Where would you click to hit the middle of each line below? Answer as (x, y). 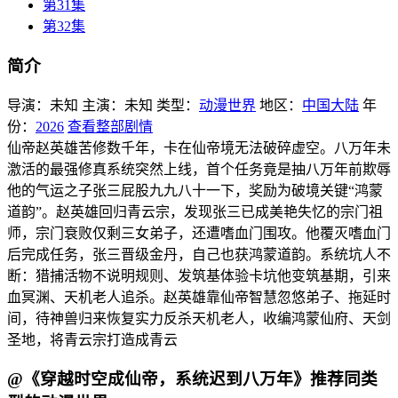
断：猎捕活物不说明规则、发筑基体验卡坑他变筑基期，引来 (199, 275)
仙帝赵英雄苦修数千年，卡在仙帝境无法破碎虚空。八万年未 (199, 147)
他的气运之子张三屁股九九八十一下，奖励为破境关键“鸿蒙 (195, 190)
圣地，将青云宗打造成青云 (92, 339)
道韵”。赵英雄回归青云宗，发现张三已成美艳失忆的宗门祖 (195, 211)
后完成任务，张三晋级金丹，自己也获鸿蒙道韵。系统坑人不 (199, 254)
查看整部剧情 (110, 126)
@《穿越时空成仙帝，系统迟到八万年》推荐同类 (192, 379)
